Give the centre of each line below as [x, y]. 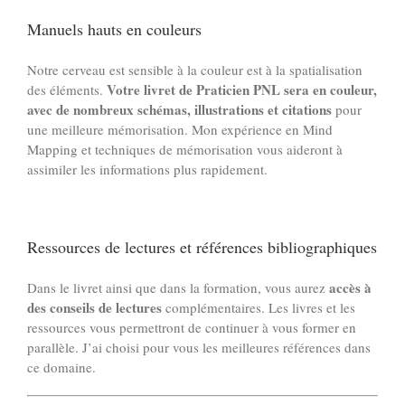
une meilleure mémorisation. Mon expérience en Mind [180, 129]
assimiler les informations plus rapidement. [147, 169]
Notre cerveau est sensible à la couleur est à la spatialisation [195, 69]
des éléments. [67, 89]
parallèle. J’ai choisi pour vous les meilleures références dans [199, 347]
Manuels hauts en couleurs [114, 29]
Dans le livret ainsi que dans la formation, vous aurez [178, 287]
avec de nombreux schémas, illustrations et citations [179, 109]
